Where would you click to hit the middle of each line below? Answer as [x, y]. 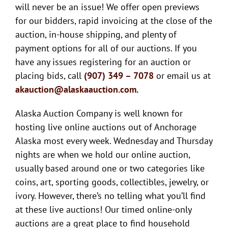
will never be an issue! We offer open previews [107, 7]
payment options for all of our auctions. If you [106, 48]
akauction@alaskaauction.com [76, 89]
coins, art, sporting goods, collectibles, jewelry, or [112, 182]
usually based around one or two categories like [110, 168]
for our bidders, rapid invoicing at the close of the [113, 21]
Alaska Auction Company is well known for [99, 113]
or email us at [182, 76]
